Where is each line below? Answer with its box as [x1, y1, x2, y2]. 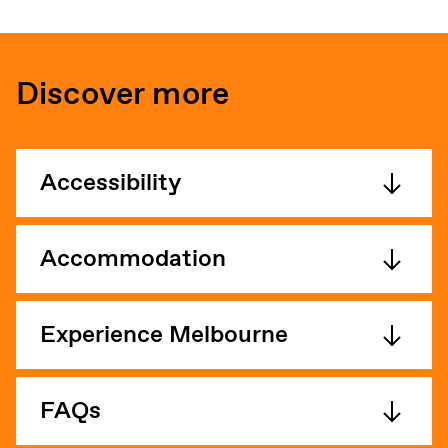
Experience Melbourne [40, 319, 288, 351]
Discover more [16, 74, 230, 116]
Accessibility [40, 167, 181, 199]
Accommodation [40, 243, 226, 275]
